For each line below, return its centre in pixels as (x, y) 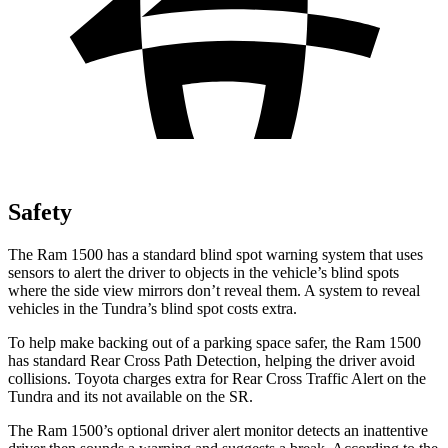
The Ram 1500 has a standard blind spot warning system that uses (215, 254)
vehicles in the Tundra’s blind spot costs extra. (152, 308)
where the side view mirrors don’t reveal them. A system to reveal (214, 290)
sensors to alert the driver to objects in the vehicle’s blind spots (203, 272)
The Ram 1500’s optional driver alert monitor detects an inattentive (218, 430)
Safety (40, 211)
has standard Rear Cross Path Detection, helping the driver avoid (211, 360)
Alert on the (387, 378)
